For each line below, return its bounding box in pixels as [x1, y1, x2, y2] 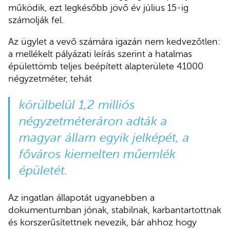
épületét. [18, 163, 68, 178]
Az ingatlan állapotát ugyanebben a [8, 192, 155, 203]
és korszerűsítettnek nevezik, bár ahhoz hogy [8, 217, 197, 227]
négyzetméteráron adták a [18, 114, 167, 128]
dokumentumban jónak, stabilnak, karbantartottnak [8, 204, 221, 215]
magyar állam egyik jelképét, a [18, 130, 189, 145]
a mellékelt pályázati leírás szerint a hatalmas [8, 48, 192, 59]
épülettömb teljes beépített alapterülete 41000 [8, 61, 203, 71]
